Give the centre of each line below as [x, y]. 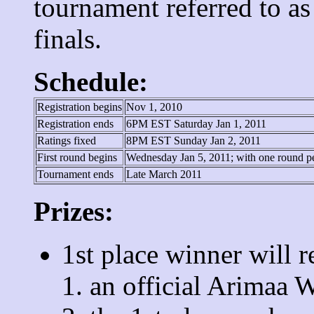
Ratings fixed [67, 140]
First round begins [77, 157]
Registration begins [80, 107]
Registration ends [75, 123]
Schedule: [91, 81]
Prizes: [74, 211]
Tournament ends [75, 174]
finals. [68, 39]
